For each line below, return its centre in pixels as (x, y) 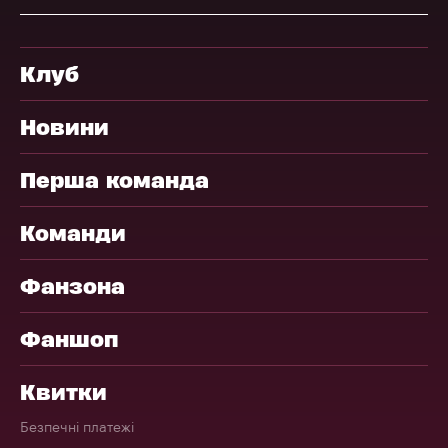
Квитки (63, 392)
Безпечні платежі (77, 427)
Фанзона (72, 286)
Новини (64, 127)
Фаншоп (69, 339)
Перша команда (114, 180)
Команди (73, 233)
